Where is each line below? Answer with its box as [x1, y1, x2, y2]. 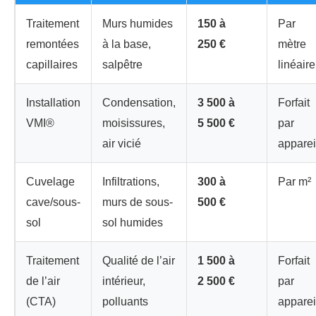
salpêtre [102, 57, 142, 71]
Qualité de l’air [102, 253, 175, 267]
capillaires [26, 57, 78, 71]
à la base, [102, 37, 151, 50]
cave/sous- [26, 195, 80, 208]
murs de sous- [102, 195, 173, 208]
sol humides [102, 215, 163, 229]
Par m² [278, 174, 311, 188]
